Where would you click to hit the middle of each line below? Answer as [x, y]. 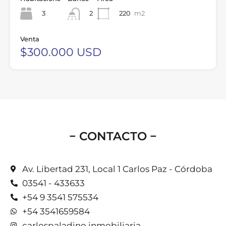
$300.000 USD [61, 52]
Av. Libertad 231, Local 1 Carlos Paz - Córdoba [117, 169]
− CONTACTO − [113, 136]
